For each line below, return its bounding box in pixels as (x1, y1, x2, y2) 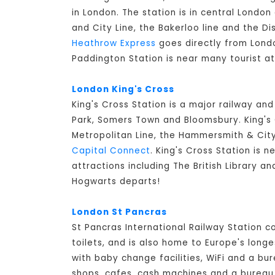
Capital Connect (72, 145, 150, 157)
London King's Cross (72, 83, 174, 96)
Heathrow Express (72, 37, 156, 50)
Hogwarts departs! (72, 176, 160, 188)
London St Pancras (72, 206, 167, 219)
